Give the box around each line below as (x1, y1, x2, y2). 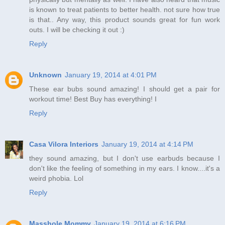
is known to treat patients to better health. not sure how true (29, 5, 220, 14)
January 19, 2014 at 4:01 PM (65, 70, 157, 79)
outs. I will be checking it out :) (29, 25, 125, 34)
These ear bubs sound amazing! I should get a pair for (29, 84, 220, 93)
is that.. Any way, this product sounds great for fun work (29, 15, 220, 24)
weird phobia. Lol (29, 174, 83, 182)
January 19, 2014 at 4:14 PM (101, 140, 193, 148)
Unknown (29, 70, 62, 79)
